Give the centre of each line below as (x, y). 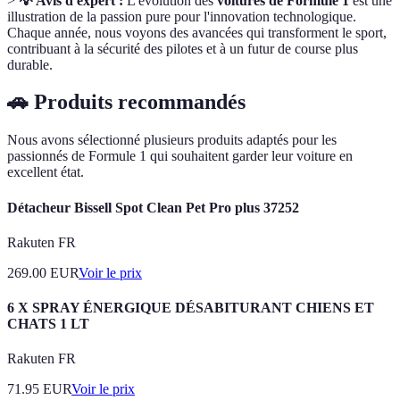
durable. (30, 64)
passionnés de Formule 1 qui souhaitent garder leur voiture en (180, 156)
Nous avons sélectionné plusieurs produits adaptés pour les (172, 140)
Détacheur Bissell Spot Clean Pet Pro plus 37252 (153, 207)
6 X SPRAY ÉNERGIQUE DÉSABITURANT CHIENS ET (191, 308)
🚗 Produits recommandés (126, 102)
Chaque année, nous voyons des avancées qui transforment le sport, (197, 32)
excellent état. (46, 172)
